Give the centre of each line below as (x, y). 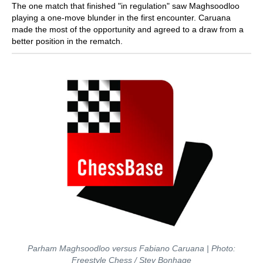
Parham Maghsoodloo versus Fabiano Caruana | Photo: (131, 248)
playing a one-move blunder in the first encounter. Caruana (121, 18)
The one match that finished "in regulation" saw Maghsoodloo (126, 6)
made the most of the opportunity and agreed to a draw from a (128, 29)
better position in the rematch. (67, 41)
